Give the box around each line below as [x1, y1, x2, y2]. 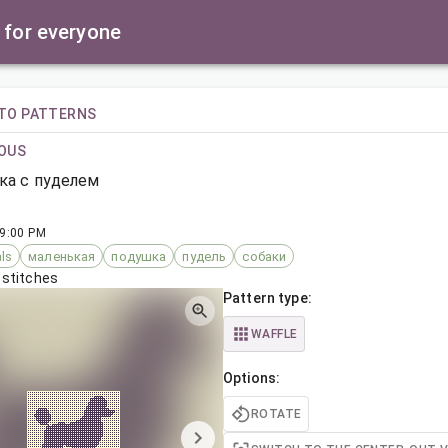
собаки [242, 248, 287, 264]
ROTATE [251, 407, 302, 421]
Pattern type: [223, 290, 312, 306]
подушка [111, 248, 167, 264]
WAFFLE [251, 326, 298, 341]
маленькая [28, 248, 96, 264]
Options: [223, 370, 281, 386]
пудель [182, 248, 227, 264]
